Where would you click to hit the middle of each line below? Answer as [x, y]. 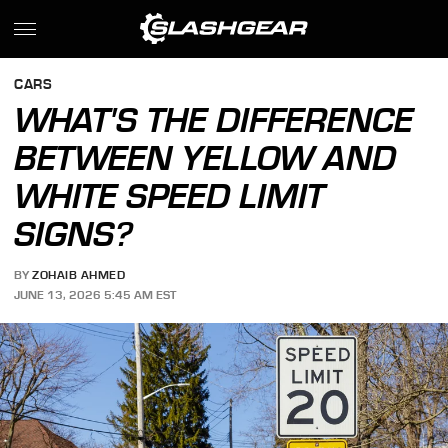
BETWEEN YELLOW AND [205, 158]
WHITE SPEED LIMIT [170, 196]
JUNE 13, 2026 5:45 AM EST [95, 294]
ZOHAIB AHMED [79, 275]
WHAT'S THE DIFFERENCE [214, 120]
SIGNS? [74, 234]
